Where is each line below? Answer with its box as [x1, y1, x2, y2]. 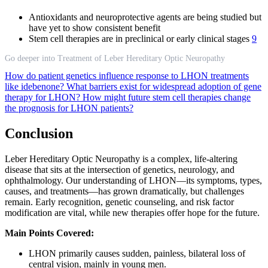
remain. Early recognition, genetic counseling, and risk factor [5, 196, 234, 207]
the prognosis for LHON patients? [5, 103, 133, 114]
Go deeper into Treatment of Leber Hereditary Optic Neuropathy [5, 54, 225, 63]
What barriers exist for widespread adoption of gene [66, 81, 261, 92]
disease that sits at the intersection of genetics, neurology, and [5, 164, 234, 175]
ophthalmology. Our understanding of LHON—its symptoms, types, [5, 175, 262, 185]
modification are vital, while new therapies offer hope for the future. [5, 207, 260, 218]
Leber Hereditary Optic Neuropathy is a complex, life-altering [5, 153, 237, 164]
